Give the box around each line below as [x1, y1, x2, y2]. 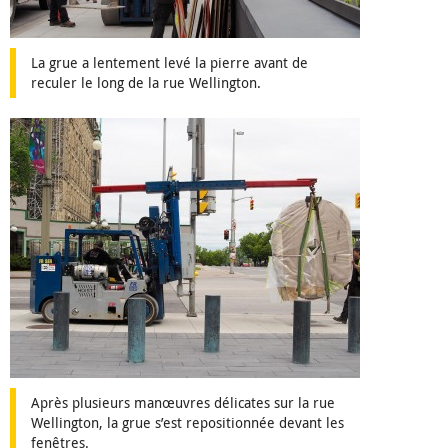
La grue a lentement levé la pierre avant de [31, 53, 308, 73]
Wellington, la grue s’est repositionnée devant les [31, 413, 344, 433]
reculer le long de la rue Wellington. [31, 73, 261, 93]
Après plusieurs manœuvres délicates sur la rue [31, 393, 335, 413]
